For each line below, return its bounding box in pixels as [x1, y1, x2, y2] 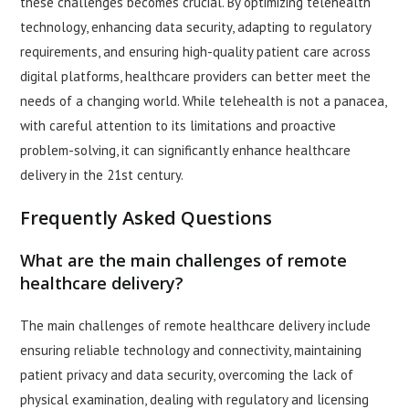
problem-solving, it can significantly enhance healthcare [20, 142, 351, 160]
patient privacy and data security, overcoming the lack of [20, 366, 354, 384]
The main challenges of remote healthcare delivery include [20, 317, 372, 335]
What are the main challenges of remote [20, 249, 348, 272]
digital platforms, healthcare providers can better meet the [20, 68, 372, 86]
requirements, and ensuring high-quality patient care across [20, 43, 372, 61]
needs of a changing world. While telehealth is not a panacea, [20, 92, 387, 110]
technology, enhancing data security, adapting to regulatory [20, 18, 372, 37]
